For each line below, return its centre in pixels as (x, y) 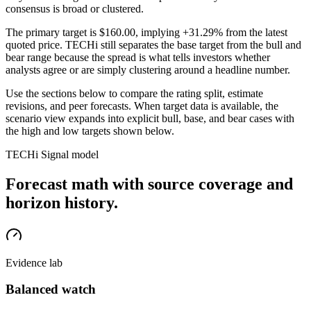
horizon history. (62, 202)
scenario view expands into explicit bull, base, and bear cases (139, 118)
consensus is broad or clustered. (75, 8)
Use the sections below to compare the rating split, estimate (134, 93)
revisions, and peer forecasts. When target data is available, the (142, 106)
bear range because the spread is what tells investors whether (138, 57)
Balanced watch (51, 289)
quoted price (33, 44)
